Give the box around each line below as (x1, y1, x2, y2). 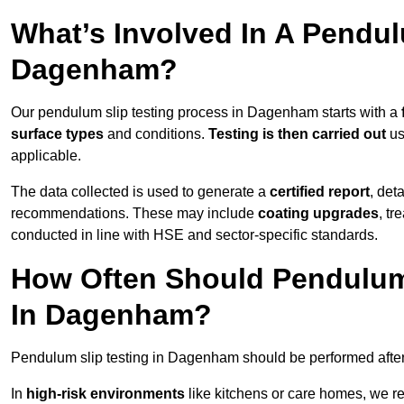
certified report (270, 184, 370, 200)
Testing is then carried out (208, 126, 386, 142)
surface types (11, 126, 104, 142)
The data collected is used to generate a (11, 184, 270, 200)
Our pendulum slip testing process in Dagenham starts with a (11, 105, 401, 121)
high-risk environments (26, 386, 185, 402)
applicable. (11, 148, 81, 164)
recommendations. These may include (11, 206, 258, 222)
